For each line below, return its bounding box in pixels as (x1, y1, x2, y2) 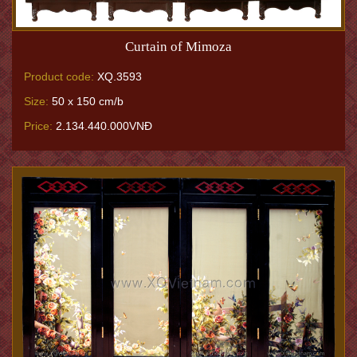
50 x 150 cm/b (49, 95, 124, 108)
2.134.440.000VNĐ (53, 120, 152, 133)
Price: (24, 120, 53, 133)
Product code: (24, 70, 94, 84)
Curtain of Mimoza (125, 39, 232, 55)
